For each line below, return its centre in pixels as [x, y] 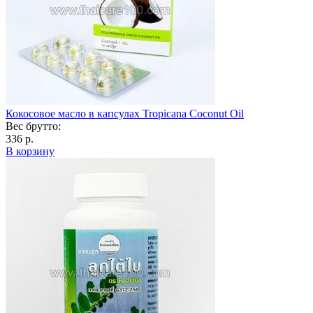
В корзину [30, 151]
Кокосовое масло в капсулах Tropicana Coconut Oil [125, 113]
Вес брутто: [33, 126]
